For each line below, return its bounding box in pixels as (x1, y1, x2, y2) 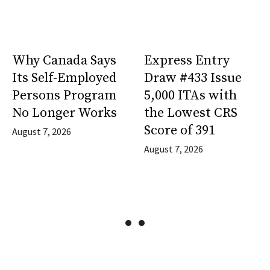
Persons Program (12, 87, 116, 104)
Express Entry (144, 52, 230, 69)
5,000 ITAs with (144, 87, 237, 104)
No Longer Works (12, 105, 117, 122)
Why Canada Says (12, 52, 116, 69)
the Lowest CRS (144, 105, 237, 122)
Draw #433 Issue (144, 70, 242, 87)
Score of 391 (144, 122, 215, 139)
